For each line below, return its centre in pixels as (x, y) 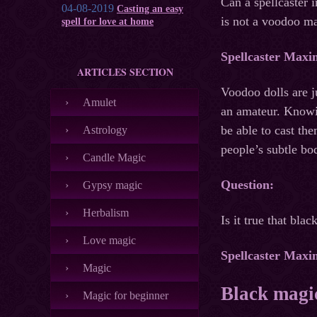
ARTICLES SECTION (125, 72)
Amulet (99, 102)
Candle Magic (114, 157)
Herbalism (106, 213)
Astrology (105, 130)
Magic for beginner (126, 295)
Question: (247, 185)
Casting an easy (150, 9)
